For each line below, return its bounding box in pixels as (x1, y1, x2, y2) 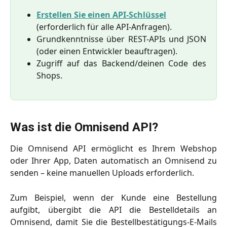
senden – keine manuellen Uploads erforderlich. (10, 167, 194, 179)
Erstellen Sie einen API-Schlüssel (36, 9, 166, 20)
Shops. (36, 69, 62, 81)
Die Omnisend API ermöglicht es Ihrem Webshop (10, 143, 217, 155)
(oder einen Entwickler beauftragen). (36, 45, 177, 57)
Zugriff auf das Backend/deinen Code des (36, 57, 206, 69)
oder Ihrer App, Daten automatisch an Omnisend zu (10, 155, 217, 167)
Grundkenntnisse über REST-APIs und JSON (36, 33, 206, 45)
